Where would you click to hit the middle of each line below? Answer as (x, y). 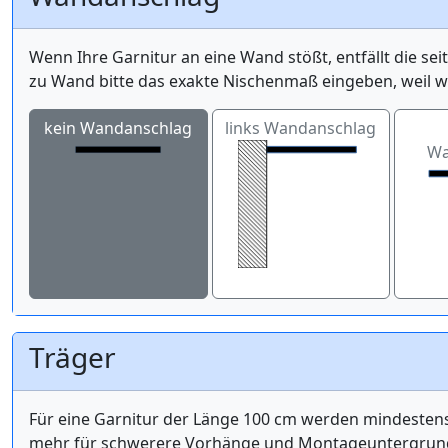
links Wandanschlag (301, 127)
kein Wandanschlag (118, 127)
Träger (72, 356)
